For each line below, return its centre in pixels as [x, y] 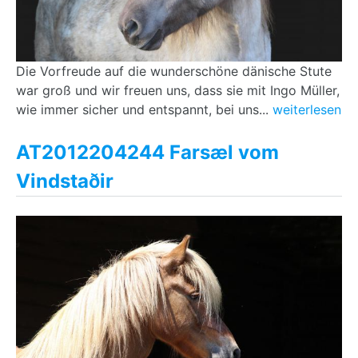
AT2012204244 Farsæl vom [147, 152]
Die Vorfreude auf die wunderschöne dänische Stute [174, 71]
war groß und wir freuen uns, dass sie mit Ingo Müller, [178, 90]
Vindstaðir [65, 181]
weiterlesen [307, 109]
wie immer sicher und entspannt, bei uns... [144, 109]
